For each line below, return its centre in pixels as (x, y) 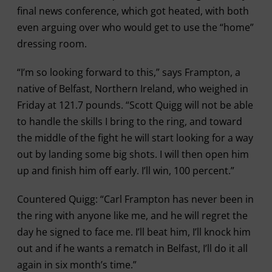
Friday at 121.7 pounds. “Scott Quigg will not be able (135, 105)
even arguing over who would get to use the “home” (135, 27)
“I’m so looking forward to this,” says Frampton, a (128, 72)
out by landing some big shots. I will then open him (133, 154)
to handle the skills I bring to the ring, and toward (129, 121)
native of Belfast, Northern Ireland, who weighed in (132, 88)
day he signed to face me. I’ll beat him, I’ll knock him (134, 232)
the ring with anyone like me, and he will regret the (132, 215)
